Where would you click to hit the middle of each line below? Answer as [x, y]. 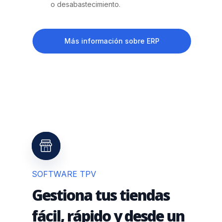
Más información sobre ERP [112, 41]
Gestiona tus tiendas [101, 195]
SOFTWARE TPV [64, 174]
